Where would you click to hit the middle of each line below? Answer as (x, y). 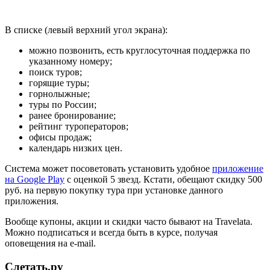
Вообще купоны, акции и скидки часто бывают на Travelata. (129, 222)
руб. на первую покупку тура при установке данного (114, 190)
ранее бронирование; (72, 116)
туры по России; (63, 105)
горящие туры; (59, 83)
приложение (238, 169)
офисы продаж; (60, 137)
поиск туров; (55, 72)
